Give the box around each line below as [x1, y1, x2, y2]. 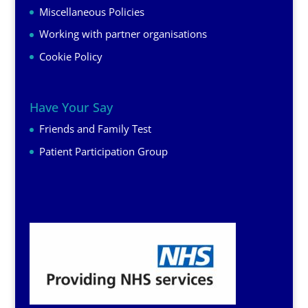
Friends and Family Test [38, 122, 151, 136]
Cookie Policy [38, 49, 102, 63]
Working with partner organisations [38, 27, 207, 41]
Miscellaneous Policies [38, 4, 144, 19]
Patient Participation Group [38, 144, 168, 158]
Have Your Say [29, 99, 113, 116]
